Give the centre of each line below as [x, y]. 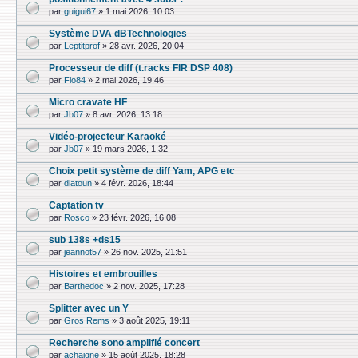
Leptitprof [82, 46]
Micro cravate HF [88, 102]
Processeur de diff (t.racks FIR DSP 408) [141, 68]
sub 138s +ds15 [85, 239]
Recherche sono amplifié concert [124, 342]
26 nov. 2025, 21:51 [149, 252]
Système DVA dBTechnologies [118, 33]
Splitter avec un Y [89, 308]
